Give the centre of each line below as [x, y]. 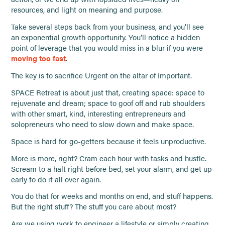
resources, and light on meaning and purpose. [87, 10]
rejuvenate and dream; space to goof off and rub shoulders [108, 103]
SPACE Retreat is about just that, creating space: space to [108, 92]
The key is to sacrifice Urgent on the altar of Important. [102, 75]
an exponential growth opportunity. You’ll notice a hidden [106, 37]
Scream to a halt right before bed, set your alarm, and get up [112, 168]
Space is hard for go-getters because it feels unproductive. [109, 141]
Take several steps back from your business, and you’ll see [108, 27]
